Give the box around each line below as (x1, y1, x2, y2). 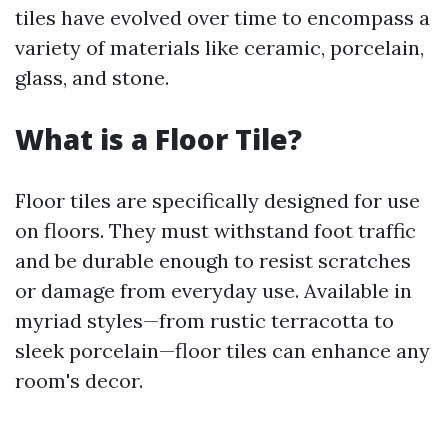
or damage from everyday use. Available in (15, 278, 412, 303)
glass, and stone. (15, 65, 169, 90)
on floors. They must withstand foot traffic (15, 218, 416, 243)
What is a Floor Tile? (15, 120, 302, 158)
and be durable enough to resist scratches (15, 248, 411, 273)
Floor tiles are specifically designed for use (15, 188, 420, 213)
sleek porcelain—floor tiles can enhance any (15, 338, 430, 363)
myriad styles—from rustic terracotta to (15, 308, 394, 333)
